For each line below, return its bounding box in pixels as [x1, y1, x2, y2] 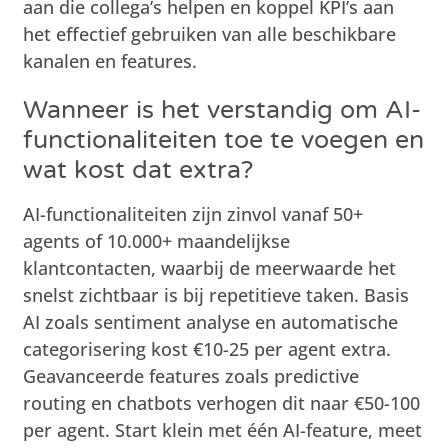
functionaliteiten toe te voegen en [23, 124, 425, 155]
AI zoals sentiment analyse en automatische [23, 309, 399, 334]
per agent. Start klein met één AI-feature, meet [23, 417, 423, 442]
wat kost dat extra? [23, 154, 254, 185]
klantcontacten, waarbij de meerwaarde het [23, 255, 397, 280]
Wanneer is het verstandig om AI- [23, 94, 422, 125]
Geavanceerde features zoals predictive [23, 363, 360, 388]
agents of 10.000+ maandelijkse [23, 228, 291, 253]
